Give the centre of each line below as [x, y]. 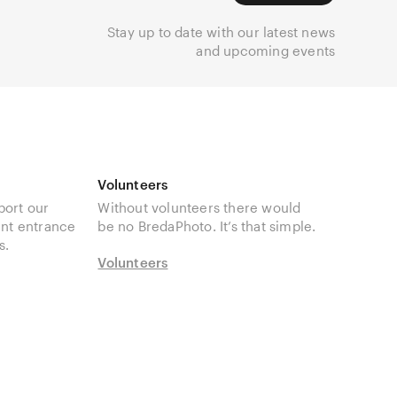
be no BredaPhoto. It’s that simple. [207, 226]
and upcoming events [266, 51]
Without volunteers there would [199, 207]
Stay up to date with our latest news [221, 32]
